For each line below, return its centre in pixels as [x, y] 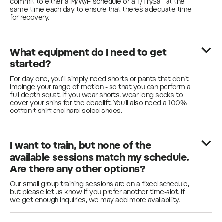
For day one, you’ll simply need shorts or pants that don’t [99, 80]
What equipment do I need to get [88, 53]
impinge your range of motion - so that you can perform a [100, 88]
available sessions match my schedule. [100, 158]
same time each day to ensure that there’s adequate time [101, 10]
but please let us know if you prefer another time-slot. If [97, 193]
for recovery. [29, 18]
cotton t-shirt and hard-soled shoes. [66, 111]
